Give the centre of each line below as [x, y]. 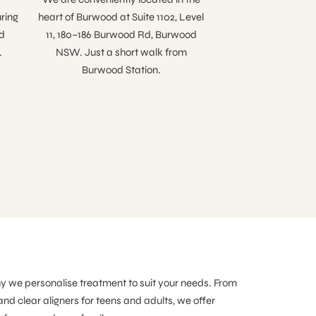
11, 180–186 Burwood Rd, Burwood [121, 35]
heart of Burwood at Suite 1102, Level [121, 17]
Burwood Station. [121, 70]
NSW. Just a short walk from [121, 53]
